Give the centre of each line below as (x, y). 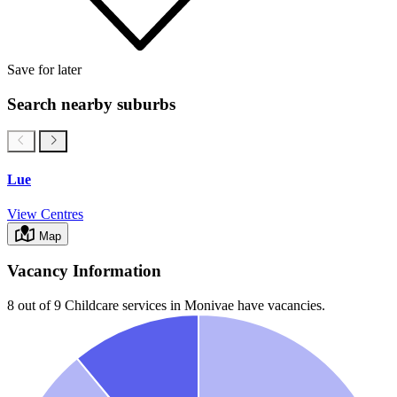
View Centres (45, 214)
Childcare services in (123, 306)
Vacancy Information (84, 271)
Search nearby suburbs (91, 104)
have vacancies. (280, 306)
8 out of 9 (34, 306)
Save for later (44, 69)
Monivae (209, 306)
